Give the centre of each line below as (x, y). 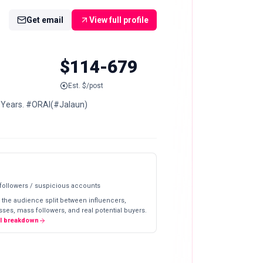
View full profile (119, 20)
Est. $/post (85, 85)
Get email (45, 20)
